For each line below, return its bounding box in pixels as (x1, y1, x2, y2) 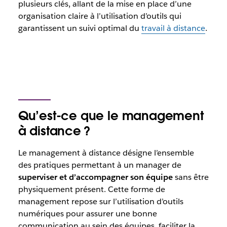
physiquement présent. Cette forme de (18, 184, 165, 195)
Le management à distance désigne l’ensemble (18, 147, 194, 158)
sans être (172, 172, 209, 182)
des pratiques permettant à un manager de (18, 160, 181, 170)
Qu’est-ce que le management (18, 108, 204, 124)
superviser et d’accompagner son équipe (18, 172, 173, 182)
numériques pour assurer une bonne (18, 208, 157, 219)
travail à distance (141, 23, 205, 33)
